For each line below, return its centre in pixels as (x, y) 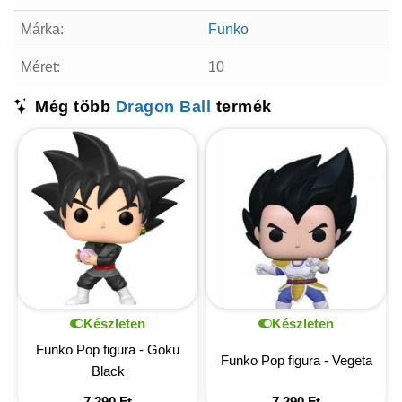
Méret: (40, 66)
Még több (73, 106)
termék (241, 106)
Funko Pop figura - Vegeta (296, 360)
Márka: (42, 29)
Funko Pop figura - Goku (108, 349)
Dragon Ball (163, 106)
